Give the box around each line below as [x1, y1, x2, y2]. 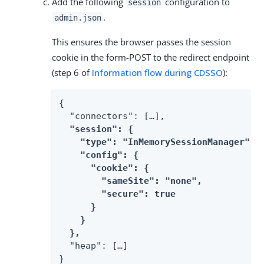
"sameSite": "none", [59, 176, 202, 187]
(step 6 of [52, 67, 92, 79]
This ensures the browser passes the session [52, 36, 231, 48]
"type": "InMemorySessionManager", [59, 137, 255, 148]
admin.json [54, 13, 101, 23]
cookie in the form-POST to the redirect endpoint [52, 51, 249, 64]
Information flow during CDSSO [92, 67, 223, 79]
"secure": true [59, 189, 176, 200]
